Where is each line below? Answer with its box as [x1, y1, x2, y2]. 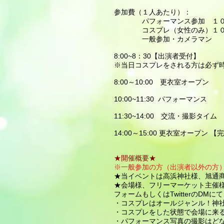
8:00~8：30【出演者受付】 [114, 52, 200, 60]
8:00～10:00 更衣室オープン [114, 78, 209, 86]
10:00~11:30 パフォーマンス [114, 95, 207, 103]
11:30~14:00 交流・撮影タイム [114, 112, 217, 120]
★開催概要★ [114, 154, 156, 162]
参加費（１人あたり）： [114, 8, 191, 16]
